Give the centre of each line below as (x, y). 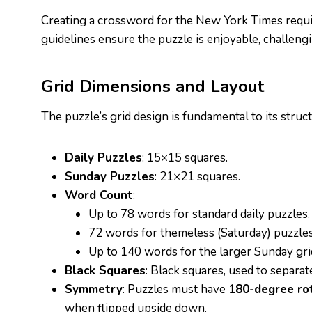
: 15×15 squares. (185, 158)
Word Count (99, 195)
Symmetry (94, 289)
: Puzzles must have (175, 289)
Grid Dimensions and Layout (153, 86)
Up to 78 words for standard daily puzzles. (199, 214)
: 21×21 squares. (197, 177)
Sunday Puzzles (110, 177)
